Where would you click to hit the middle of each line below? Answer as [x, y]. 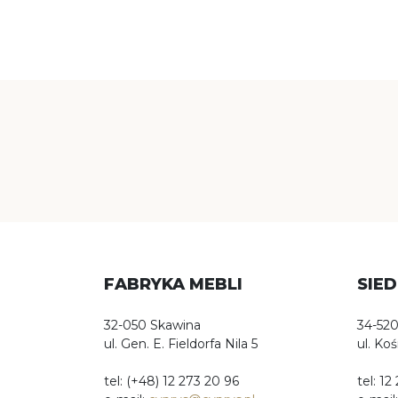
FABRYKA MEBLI [173, 284]
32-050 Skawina [152, 325]
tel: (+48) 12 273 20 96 [171, 381]
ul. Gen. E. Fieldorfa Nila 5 [181, 344]
